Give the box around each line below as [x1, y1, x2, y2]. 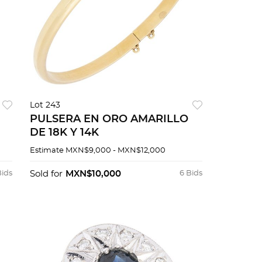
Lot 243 [29, 101, 60, 110]
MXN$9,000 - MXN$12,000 [65, 147, 166, 155]
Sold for [29, 170, 63, 179]
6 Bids [179, 170, 202, 178]
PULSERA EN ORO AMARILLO [29, 114, 188, 125]
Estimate [29, 147, 64, 155]
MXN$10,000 [65, 170, 121, 179]
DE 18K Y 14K [29, 127, 99, 139]
